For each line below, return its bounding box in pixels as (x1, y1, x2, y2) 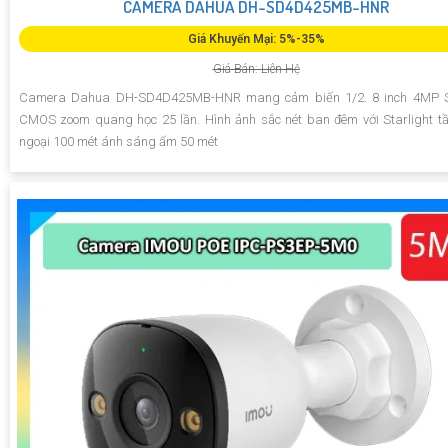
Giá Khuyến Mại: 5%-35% (187, 31, 325, 46)
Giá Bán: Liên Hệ (212, 61, 300, 76)
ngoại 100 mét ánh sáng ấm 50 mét (19, 133, 218, 149)
